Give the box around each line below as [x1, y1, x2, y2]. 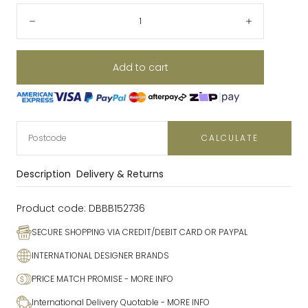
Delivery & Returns [76, 166, 164, 181]
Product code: [16, 201, 89, 215]
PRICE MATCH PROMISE [32, 272, 122, 285]
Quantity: [16, 3, 60, 17]
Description [16, 166, 71, 181]
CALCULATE [201, 132, 258, 144]
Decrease [31, 20, 84, 34]
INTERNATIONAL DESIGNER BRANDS [32, 249, 169, 261]
